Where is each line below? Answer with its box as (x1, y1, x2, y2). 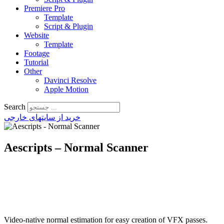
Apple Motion (44, 85, 88, 93)
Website (24, 31, 49, 39)
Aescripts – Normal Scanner (4, 140, 148, 154)
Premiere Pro (24, 4, 65, 12)
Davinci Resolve (44, 76, 96, 84)
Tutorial (24, 58, 48, 66)
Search (4, 102, 25, 111)
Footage (24, 49, 49, 57)
